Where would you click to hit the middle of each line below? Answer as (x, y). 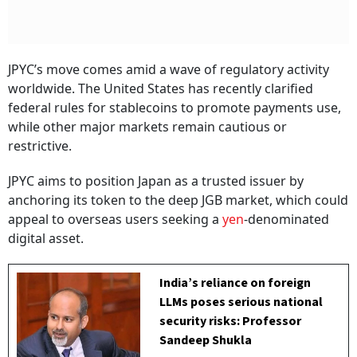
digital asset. (46, 239)
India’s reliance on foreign (235, 283)
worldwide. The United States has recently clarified (161, 89)
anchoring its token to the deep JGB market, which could (178, 200)
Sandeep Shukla (206, 341)
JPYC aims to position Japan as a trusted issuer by (156, 181)
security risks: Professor (231, 322)
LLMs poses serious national (241, 302)
